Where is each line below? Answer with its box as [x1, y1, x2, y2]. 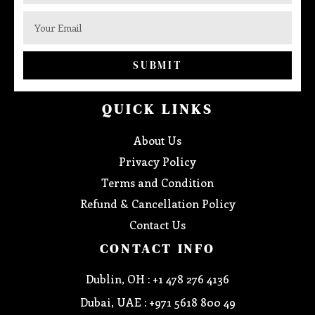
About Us [134, 132, 181, 148]
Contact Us [129, 217, 186, 232]
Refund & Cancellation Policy [79, 195, 236, 211]
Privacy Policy [119, 153, 196, 169]
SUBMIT [132, 57, 183, 72]
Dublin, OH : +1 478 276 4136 [86, 271, 229, 286]
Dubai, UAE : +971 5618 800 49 [79, 294, 236, 309]
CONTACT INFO [99, 239, 216, 257]
